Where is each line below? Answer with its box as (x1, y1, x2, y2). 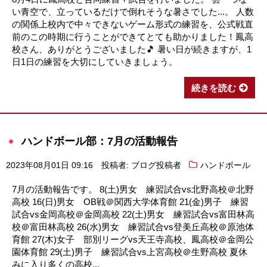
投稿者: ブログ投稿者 (101, 161, 181, 170)
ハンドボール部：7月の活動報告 (21, 135, 178, 147)
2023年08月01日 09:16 (6, 161, 93, 170)
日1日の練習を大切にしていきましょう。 (12, 57, 178, 67)
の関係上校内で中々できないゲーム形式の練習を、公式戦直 (12, 19, 253, 30)
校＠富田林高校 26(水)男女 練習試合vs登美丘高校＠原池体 (12, 222, 254, 232)
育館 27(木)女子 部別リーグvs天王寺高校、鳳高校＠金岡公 (12, 234, 254, 244)
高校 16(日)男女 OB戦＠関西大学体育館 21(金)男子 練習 (12, 197, 249, 207)
